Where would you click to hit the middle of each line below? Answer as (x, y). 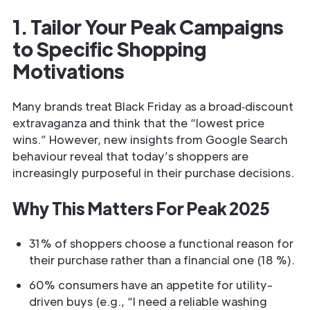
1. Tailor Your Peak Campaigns (148, 26)
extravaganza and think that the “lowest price (138, 123)
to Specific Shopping (109, 48)
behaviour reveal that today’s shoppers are (130, 156)
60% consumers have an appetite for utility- (151, 285)
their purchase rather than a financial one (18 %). (163, 260)
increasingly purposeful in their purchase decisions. (153, 173)
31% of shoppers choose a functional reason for (161, 243)
